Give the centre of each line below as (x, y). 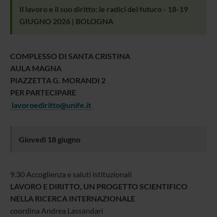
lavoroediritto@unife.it (51, 105)
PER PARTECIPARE (43, 93)
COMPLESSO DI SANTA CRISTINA (70, 56)
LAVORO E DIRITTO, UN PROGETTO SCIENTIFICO (99, 186)
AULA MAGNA (36, 68)
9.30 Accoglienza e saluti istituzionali (71, 174)
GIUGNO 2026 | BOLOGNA (66, 21)
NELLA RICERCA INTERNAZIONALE (72, 199)
